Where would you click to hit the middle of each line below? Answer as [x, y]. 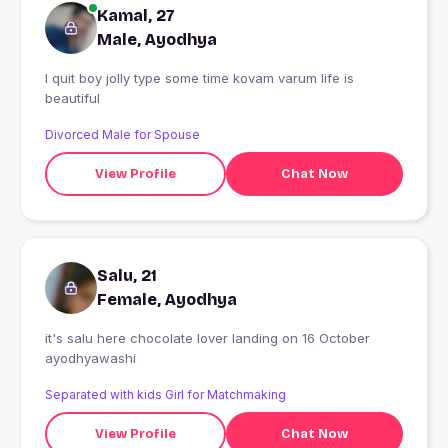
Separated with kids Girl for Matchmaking [165, 395]
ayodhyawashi [90, 358]
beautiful [72, 98]
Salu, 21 [127, 276]
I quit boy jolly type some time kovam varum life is [199, 78]
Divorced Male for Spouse [122, 135]
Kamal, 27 [136, 16]
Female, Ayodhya [167, 300]
